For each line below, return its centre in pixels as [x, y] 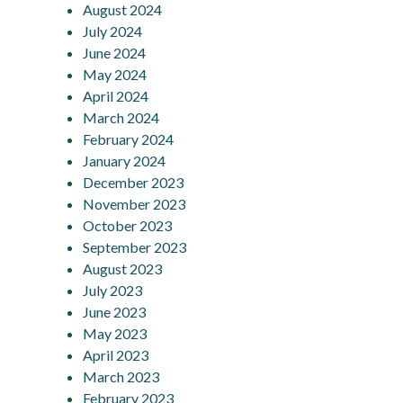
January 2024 [125, 160]
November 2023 [134, 203]
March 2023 [121, 376]
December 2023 [134, 182]
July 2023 [113, 290]
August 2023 [123, 268]
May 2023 [115, 333]
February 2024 [129, 139]
